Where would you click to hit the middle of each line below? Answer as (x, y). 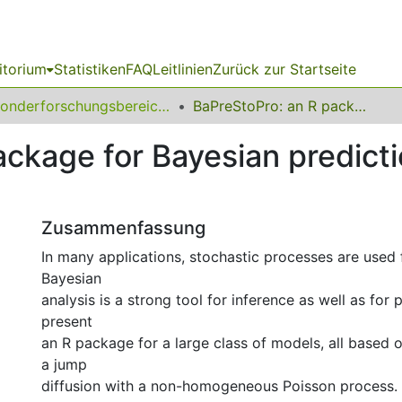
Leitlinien (183, 69)
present (67, 321)
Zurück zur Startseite (284, 69)
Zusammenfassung (123, 228)
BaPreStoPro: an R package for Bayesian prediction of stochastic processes (360, 106)
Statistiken (90, 69)
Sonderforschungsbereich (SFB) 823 (164, 106)
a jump (64, 364)
